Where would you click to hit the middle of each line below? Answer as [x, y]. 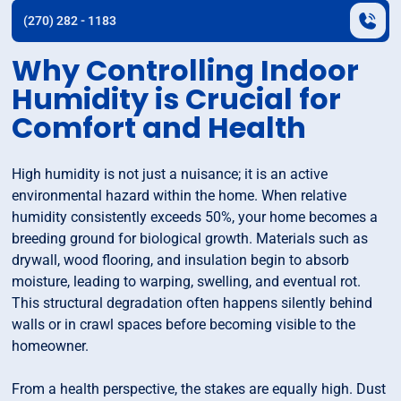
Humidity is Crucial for [177, 99]
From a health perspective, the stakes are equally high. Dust [199, 389]
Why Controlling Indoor [186, 71]
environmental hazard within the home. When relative [179, 196]
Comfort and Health [159, 128]
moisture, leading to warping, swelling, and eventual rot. [187, 282]
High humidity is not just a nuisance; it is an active [170, 175]
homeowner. [51, 346]
